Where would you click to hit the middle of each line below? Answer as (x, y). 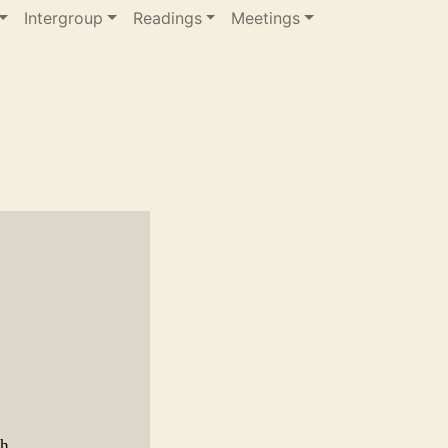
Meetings (266, 18)
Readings (167, 18)
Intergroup (63, 18)
